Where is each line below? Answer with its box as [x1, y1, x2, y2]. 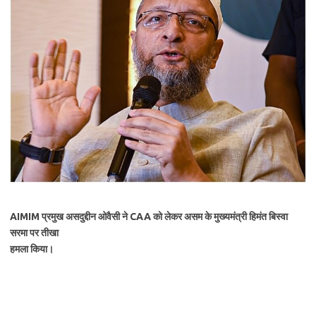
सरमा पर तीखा [10, 227, 59, 238]
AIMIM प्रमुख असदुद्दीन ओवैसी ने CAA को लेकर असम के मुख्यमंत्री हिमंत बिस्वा [10, 211, 288, 222]
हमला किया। [10, 243, 54, 255]
